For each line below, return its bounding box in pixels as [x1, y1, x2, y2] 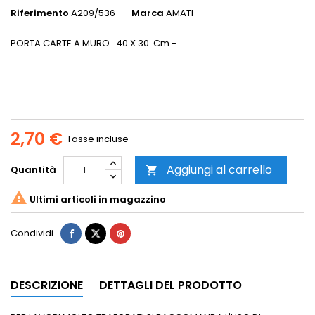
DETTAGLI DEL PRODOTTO [99, 277, 242, 294]
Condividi [11, 226, 53, 240]
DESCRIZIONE [11, 277, 83, 294]
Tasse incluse [67, 132, 129, 146]
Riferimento [11, 6, 69, 20]
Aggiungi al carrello [167, 162, 272, 179]
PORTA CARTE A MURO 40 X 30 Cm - [11, 37, 176, 51]
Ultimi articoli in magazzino [27, 192, 166, 206]
